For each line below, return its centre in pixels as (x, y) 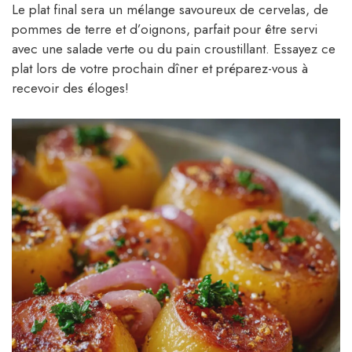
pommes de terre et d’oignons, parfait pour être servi (165, 29)
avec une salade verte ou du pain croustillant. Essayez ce (174, 49)
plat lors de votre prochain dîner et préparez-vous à (160, 69)
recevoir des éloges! (70, 88)
